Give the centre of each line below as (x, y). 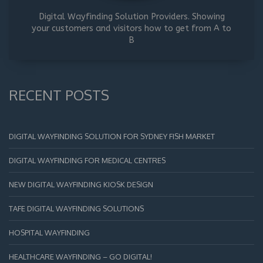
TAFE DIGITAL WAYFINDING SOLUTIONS (76, 208)
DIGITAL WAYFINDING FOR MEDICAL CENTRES (87, 160)
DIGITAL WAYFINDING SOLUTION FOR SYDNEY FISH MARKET (112, 136)
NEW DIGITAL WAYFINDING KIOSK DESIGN (81, 184)
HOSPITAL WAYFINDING (49, 232)
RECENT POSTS (59, 95)
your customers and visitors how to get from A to (131, 29)
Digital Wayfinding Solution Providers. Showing (131, 17)
